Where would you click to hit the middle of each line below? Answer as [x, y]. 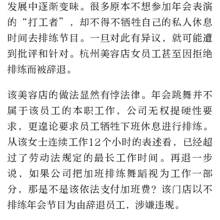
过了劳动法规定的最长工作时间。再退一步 [110, 158]
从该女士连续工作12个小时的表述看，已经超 [110, 142]
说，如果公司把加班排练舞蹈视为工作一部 [110, 174]
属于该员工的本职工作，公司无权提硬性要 [110, 111]
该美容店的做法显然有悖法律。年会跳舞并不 [110, 95]
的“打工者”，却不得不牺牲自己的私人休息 [110, 23]
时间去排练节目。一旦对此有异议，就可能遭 [110, 38]
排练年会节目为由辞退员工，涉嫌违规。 [96, 205]
